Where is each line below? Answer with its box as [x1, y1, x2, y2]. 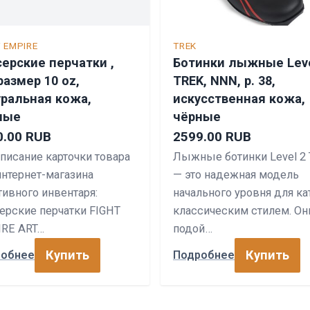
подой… [173, 221, 212, 235]
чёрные [173, 109, 221, 124]
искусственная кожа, [173, 91, 305, 106]
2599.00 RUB [173, 128, 251, 145]
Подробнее [173, 248, 235, 262]
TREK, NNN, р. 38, [173, 73, 275, 88]
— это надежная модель [173, 167, 299, 181]
